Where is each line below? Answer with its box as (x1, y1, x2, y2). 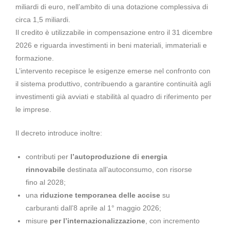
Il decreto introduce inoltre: (15, 128, 102, 137)
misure (26, 216, 50, 225)
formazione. (15, 53, 56, 62)
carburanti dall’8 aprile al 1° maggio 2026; (26, 203, 161, 212)
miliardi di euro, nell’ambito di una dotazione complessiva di (15, 2, 208, 11)
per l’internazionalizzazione (50, 216, 145, 225)
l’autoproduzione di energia (70, 152, 167, 161)
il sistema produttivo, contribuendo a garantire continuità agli (15, 79, 211, 88)
